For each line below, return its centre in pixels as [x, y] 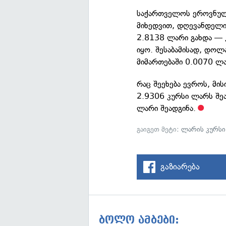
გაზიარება [180, 166]
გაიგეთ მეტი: [159, 129]
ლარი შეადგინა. [166, 108]
